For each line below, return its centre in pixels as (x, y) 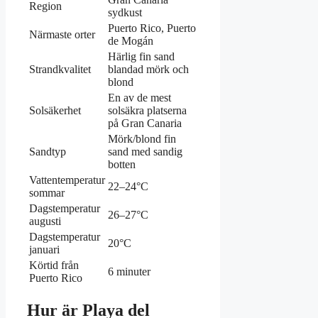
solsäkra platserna (147, 110)
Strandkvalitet (60, 69)
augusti (45, 221)
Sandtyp (48, 151)
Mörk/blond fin (142, 138)
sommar (47, 192)
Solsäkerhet (55, 110)
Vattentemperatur (67, 180)
